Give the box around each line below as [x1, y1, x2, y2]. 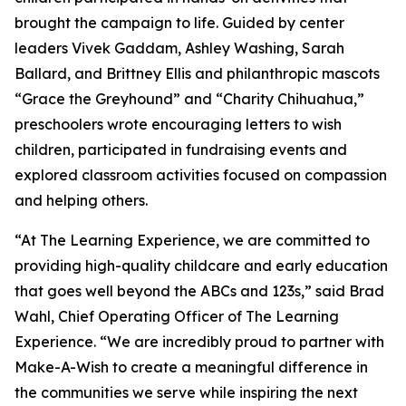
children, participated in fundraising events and [14, 140, 347, 159]
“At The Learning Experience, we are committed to [14, 231, 370, 250]
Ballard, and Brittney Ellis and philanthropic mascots [14, 64, 380, 83]
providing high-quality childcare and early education [14, 256, 388, 275]
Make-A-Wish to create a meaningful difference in [14, 358, 368, 377]
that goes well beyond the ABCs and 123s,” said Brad [14, 282, 384, 301]
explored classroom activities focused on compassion [14, 166, 387, 185]
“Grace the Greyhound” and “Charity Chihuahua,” [14, 90, 364, 109]
